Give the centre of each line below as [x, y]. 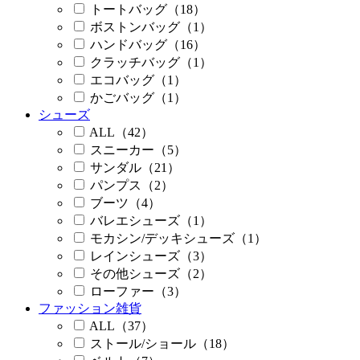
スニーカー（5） [138, 150]
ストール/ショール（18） [162, 344]
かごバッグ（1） [138, 98]
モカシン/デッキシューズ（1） [178, 239]
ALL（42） [121, 133]
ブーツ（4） [125, 203]
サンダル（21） [135, 168]
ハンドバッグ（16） [148, 45]
